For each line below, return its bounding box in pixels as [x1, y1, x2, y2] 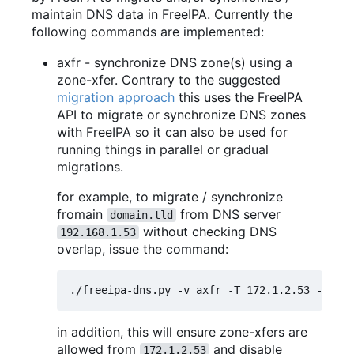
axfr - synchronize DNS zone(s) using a [57, 55, 292, 71]
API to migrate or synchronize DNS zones [57, 107, 306, 123]
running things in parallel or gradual [57, 141, 269, 158]
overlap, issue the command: [57, 241, 228, 258]
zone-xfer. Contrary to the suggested [57, 72, 281, 88]
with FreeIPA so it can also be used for [57, 124, 288, 141]
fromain [57, 206, 107, 223]
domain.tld [110, 209, 173, 222]
